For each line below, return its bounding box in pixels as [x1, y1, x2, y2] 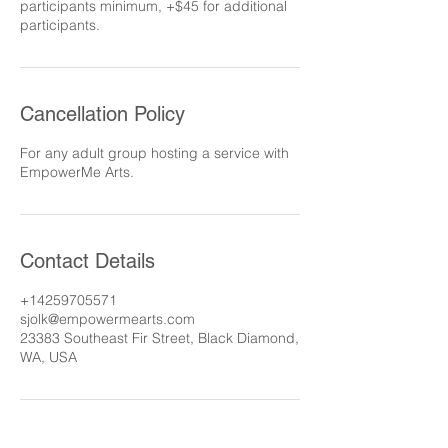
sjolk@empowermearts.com [20, 310, 195, 328]
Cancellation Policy [20, 102, 185, 126]
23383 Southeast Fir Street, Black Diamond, [20, 329, 299, 347]
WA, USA [20, 348, 77, 366]
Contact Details [20, 249, 155, 273]
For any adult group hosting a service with [20, 144, 289, 162]
